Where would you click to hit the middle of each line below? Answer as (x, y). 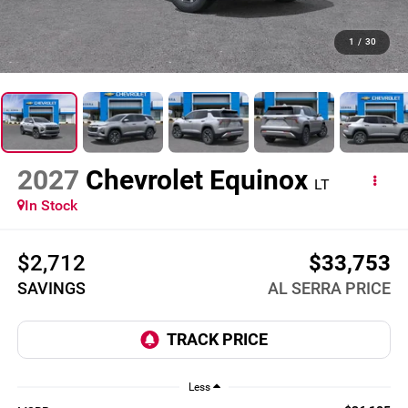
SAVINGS (51, 288)
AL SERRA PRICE (330, 288)
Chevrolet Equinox (196, 180)
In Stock (51, 206)
